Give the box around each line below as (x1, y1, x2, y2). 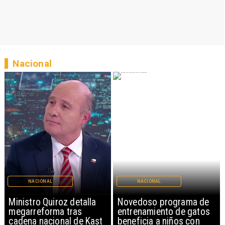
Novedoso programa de (117, 196, 209, 208)
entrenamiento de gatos (117, 206, 210, 218)
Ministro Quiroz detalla (9, 196, 96, 208)
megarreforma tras (9, 206, 82, 218)
